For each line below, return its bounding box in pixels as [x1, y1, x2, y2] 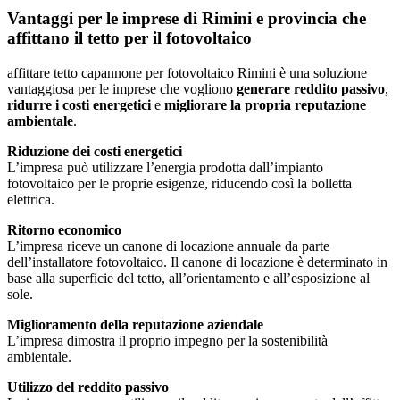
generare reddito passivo [237, 80, 385, 96]
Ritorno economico [7, 221, 121, 237]
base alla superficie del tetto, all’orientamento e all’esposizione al [7, 270, 370, 286]
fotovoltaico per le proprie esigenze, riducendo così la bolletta [7, 175, 352, 191]
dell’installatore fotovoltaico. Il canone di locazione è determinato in [7, 254, 387, 270]
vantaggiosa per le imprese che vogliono [7, 80, 237, 96]
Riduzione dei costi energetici [7, 143, 182, 159]
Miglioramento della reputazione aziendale [7, 316, 263, 332]
